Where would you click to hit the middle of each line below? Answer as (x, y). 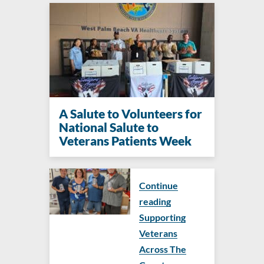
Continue (159, 186)
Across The (163, 249)
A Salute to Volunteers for (131, 114)
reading (155, 202)
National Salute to (109, 127)
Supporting (162, 217)
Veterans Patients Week (125, 141)
